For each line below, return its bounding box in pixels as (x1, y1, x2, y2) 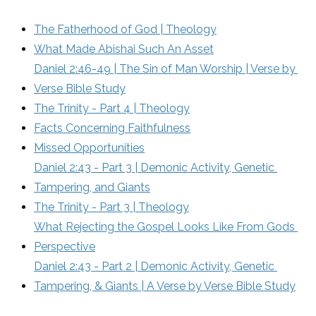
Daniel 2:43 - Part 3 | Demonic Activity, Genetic (34, 160, 274, 174)
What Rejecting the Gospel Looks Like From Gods (34, 219, 295, 233)
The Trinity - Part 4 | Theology (34, 101, 190, 115)
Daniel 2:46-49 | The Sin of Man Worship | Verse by (34, 61, 296, 75)
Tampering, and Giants (34, 180, 150, 194)
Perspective (34, 239, 95, 253)
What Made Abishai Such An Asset (34, 42, 214, 56)
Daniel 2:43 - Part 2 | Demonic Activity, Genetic (34, 259, 274, 273)
